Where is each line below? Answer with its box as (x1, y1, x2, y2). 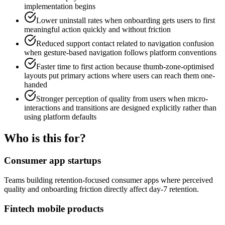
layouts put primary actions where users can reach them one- (24, 71, 215, 80)
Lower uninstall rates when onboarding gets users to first (36, 16, 215, 25)
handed (24, 80, 47, 89)
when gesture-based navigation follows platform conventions (24, 48, 216, 57)
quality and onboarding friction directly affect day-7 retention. (4, 184, 199, 193)
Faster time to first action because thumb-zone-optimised (36, 62, 214, 71)
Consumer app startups (4, 155, 101, 166)
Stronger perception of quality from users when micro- (36, 94, 208, 103)
